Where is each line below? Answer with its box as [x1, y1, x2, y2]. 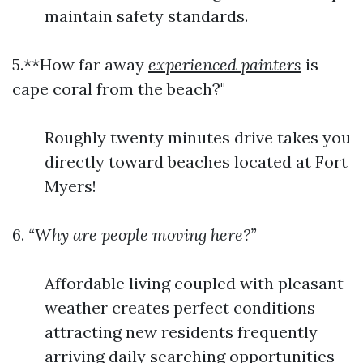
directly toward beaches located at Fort [45, 152, 348, 172]
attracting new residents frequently [45, 322, 318, 342]
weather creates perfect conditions [45, 297, 315, 318]
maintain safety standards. [45, 6, 248, 26]
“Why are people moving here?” [24, 224, 256, 245]
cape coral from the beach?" [12, 79, 225, 99]
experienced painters [148, 54, 301, 75]
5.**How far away [12, 54, 148, 75]
